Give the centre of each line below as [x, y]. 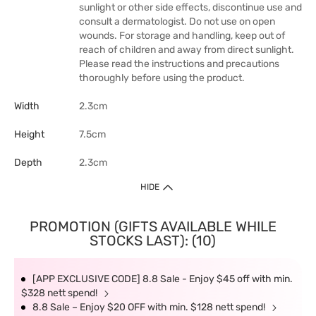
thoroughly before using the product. [162, 78]
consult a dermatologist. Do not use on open [177, 22]
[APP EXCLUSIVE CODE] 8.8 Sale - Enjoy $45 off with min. [163, 279]
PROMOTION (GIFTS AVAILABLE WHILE [153, 226]
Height [29, 134]
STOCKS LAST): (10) [153, 241]
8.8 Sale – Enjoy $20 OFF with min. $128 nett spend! [150, 307]
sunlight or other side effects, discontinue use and [190, 7]
